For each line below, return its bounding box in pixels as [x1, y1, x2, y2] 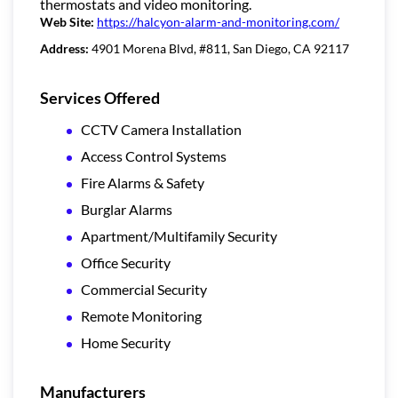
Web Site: [40, 14, 97, 30]
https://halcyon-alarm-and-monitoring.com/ [97, 14, 339, 30]
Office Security [81, 254, 171, 272]
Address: [40, 41, 92, 57]
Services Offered [40, 88, 160, 108]
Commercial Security [81, 281, 207, 298]
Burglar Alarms [81, 201, 172, 219]
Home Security [81, 334, 171, 352]
